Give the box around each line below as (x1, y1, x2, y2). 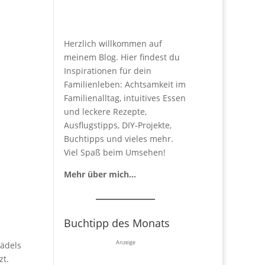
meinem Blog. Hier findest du (64, 51, 180, 63)
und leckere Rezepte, (64, 106, 147, 118)
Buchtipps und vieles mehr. (64, 133, 174, 145)
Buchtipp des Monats (64, 216, 170, 231)
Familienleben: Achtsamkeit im (64, 79, 186, 91)
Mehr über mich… (64, 169, 137, 180)
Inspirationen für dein (64, 65, 152, 77)
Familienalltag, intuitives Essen (64, 92, 186, 104)
